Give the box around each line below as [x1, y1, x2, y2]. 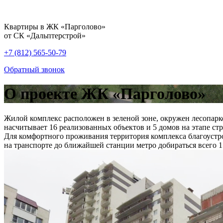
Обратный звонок [4, 65, 65, 74]
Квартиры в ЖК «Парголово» [4, 22, 106, 31]
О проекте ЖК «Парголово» [4, 85, 206, 103]
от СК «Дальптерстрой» [4, 31, 86, 40]
